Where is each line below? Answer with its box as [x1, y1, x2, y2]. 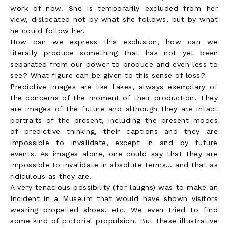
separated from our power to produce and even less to [10, 60, 218, 68]
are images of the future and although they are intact [10, 104, 218, 113]
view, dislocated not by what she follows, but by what [10, 15, 218, 23]
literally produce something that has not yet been [10, 48, 218, 57]
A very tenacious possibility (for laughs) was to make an [10, 183, 218, 191]
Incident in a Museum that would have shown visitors [10, 194, 218, 203]
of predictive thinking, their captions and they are [10, 127, 218, 135]
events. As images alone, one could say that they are [10, 149, 218, 158]
